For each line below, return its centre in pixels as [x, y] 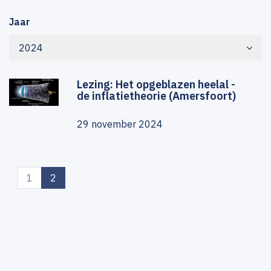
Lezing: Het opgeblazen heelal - [156, 84]
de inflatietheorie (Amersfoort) [156, 96]
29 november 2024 [120, 124]
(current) [75, 177]
